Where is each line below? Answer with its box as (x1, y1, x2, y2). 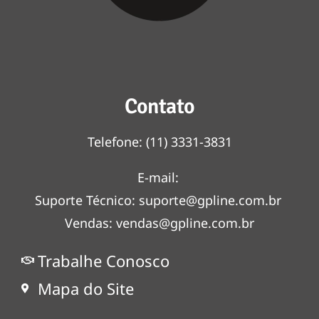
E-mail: (137, 168, 182, 186)
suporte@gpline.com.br (138, 191, 281, 209)
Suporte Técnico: (34, 191, 139, 209)
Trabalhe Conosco (37, 249, 169, 271)
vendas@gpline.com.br (113, 214, 254, 231)
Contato (124, 93, 195, 120)
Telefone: (87, 132, 146, 150)
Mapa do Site (37, 277, 134, 299)
